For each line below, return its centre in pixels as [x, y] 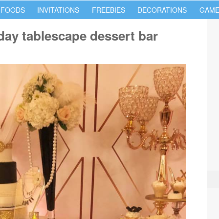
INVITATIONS [58, 10]
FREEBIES [108, 10]
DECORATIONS [162, 10]
